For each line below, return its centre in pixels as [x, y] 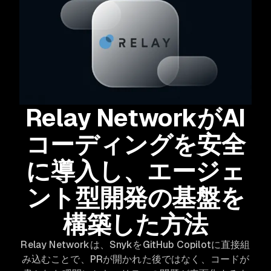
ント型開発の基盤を [135, 198]
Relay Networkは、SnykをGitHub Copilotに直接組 [135, 244]
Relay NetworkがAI [135, 118]
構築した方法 [135, 224]
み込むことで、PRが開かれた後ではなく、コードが [135, 259]
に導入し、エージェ [135, 171]
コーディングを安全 [135, 144]
